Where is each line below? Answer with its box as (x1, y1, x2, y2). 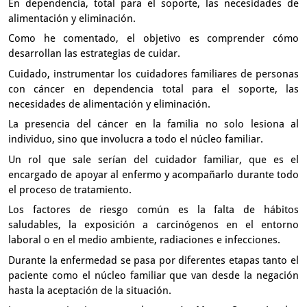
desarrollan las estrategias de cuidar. (8, 47, 180, 60)
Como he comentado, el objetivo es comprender (8, 32, 273, 45)
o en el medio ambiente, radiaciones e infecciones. (44, 234, 280, 246)
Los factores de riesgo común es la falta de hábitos (8, 204, 299, 216)
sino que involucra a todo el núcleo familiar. (58, 133, 263, 145)
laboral (8, 234, 44, 246)
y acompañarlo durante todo (164, 168, 299, 181)
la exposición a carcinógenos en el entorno (69, 219, 299, 231)
